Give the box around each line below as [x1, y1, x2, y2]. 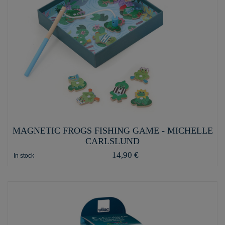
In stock [13, 152, 34, 159]
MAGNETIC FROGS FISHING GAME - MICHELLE [12, 125, 213, 136]
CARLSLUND [85, 136, 140, 146]
